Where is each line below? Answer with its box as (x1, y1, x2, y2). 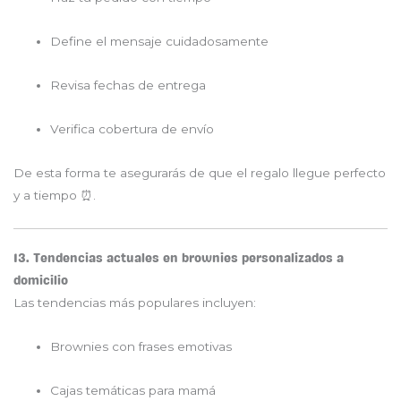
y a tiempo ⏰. (13, 187, 96, 202)
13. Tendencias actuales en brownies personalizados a (13, 252, 344, 266)
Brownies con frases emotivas (50, 339, 233, 354)
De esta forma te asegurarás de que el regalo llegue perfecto (13, 165, 386, 180)
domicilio (13, 274, 68, 288)
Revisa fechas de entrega (50, 77, 207, 92)
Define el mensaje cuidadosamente (50, 33, 269, 48)
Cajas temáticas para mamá (50, 382, 217, 397)
